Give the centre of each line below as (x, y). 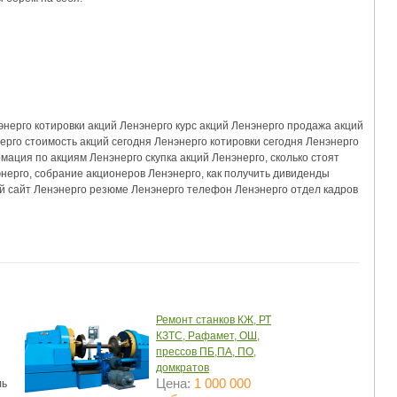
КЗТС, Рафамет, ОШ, (208, 336)
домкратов (183, 368)
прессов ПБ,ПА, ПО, (206, 352)
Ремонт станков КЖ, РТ (214, 320)
